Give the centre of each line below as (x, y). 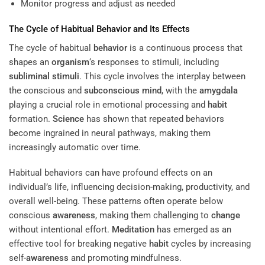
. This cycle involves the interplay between (162, 76)
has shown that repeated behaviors (154, 119)
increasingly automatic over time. (75, 147)
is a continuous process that (185, 48)
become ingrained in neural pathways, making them (110, 133)
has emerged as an (193, 230)
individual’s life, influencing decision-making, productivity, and (129, 187)
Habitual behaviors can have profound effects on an (111, 173)
